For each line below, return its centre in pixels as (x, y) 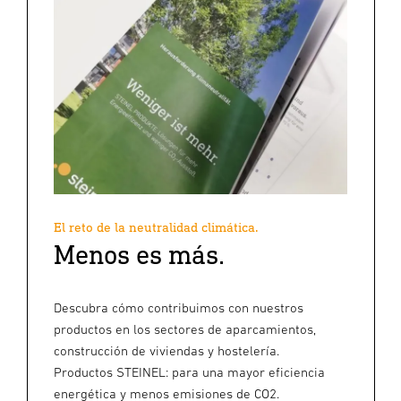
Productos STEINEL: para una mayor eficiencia (189, 371)
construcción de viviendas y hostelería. (166, 350)
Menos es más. (139, 253)
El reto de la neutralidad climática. (156, 226)
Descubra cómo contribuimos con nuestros (179, 307)
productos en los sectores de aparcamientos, (185, 328)
